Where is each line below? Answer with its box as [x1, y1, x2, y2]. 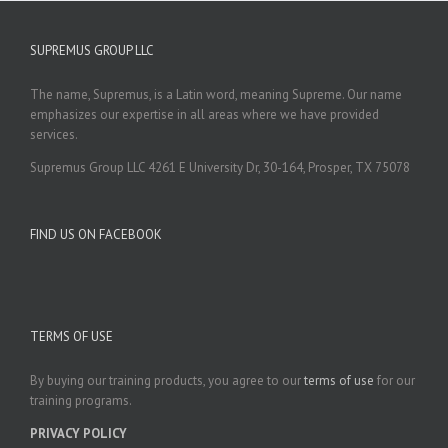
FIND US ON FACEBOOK [30, 226, 162, 244]
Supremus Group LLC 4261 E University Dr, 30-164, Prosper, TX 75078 [30, 159, 410, 177]
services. [30, 126, 78, 144]
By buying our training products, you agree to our [30, 372, 304, 390]
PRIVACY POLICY [30, 425, 127, 443]
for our [374, 372, 415, 390]
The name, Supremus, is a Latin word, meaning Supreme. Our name [30, 86, 402, 104]
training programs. [30, 392, 132, 410]
